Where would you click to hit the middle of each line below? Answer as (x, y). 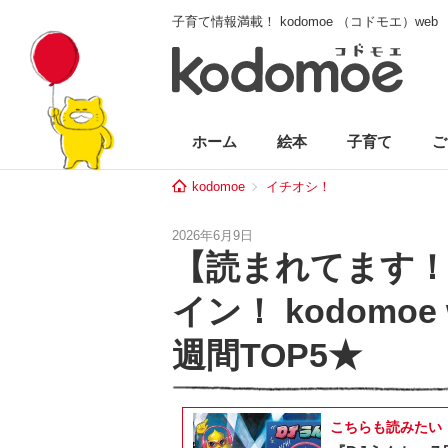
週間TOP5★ (267, 355)
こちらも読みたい (386, 427)
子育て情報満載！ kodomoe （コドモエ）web (305, 21)
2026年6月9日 (212, 235)
